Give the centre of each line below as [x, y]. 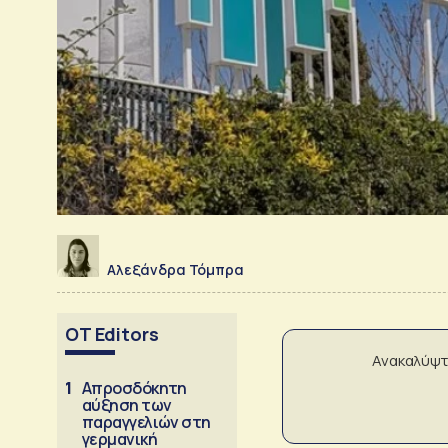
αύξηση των [127, 404]
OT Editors [112, 333]
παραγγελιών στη [146, 421]
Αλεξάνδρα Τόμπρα [175, 269]
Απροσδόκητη [134, 387]
